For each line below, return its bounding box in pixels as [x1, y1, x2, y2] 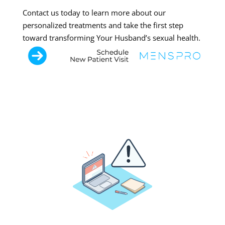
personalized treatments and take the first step [22, 20, 183, 31]
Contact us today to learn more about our [22, 8, 166, 18]
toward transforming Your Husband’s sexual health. [22, 33, 200, 43]
